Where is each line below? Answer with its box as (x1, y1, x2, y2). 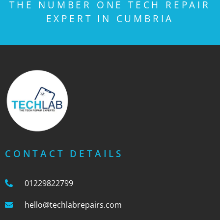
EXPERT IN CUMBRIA (46, 12, 174, 25)
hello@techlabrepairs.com (25, 199, 122, 211)
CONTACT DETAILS (5, 147, 123, 160)
